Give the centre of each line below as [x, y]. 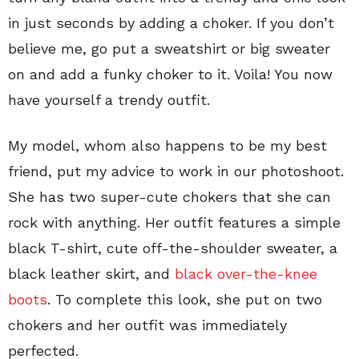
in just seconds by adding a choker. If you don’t [171, 22]
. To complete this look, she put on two [185, 299]
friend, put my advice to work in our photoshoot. [176, 171]
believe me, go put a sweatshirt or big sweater [169, 48]
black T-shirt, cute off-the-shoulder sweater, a [173, 248]
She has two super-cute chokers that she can [169, 196]
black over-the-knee [246, 273]
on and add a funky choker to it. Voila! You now [170, 74]
